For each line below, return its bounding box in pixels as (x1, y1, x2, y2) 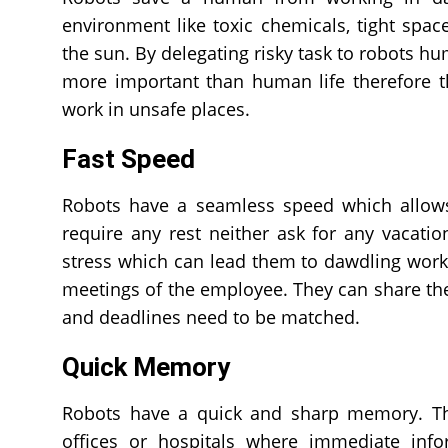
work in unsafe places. (62, 97, 250, 121)
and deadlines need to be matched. (62, 305, 360, 329)
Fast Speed (62, 144, 195, 174)
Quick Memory (62, 352, 230, 382)
